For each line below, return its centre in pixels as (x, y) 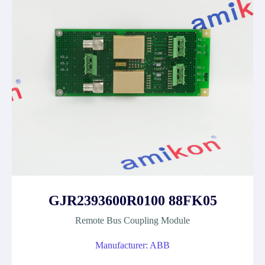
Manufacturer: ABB (132, 245)
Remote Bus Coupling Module (132, 220)
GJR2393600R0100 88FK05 (132, 201)
